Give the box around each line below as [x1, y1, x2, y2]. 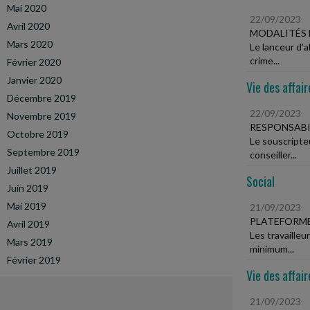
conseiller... [250, 149, 297, 161]
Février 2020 [7, 56, 61, 68]
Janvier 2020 [7, 74, 62, 86]
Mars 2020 [7, 38, 53, 50]
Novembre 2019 [7, 110, 76, 122]
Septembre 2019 [7, 146, 80, 158]
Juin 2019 [7, 182, 48, 194]
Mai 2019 [7, 200, 46, 212]
